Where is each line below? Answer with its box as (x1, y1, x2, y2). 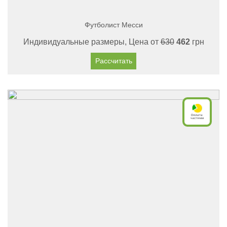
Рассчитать (95, 57, 132, 65)
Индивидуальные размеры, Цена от (23, 37, 161, 46)
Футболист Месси (84, 21, 143, 29)
